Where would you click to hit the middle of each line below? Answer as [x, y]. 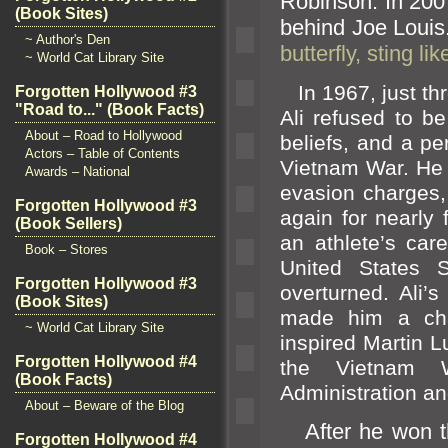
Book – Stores [66, 249]
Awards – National [77, 171]
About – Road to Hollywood [103, 135]
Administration [351, 392]
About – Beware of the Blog [104, 405]
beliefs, [318, 142]
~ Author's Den [67, 39]
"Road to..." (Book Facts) [109, 109]
